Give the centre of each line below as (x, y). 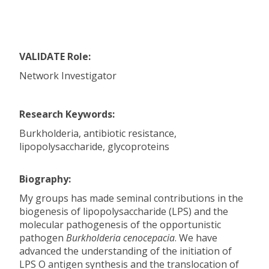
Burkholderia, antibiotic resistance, (98, 133)
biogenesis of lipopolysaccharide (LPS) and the (124, 211)
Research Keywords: (68, 114)
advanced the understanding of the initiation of (125, 251)
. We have (196, 238)
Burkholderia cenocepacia (120, 238)
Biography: (45, 179)
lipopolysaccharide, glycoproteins (94, 147)
